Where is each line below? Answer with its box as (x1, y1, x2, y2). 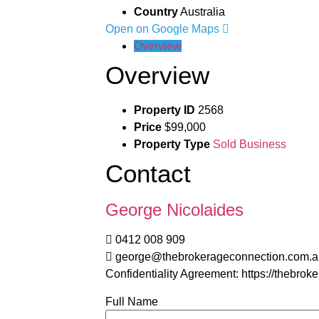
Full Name (105, 295, 158, 308)
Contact (105, 159, 191, 187)
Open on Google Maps (105, 22, 222, 35)
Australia (179, 5, 225, 18)
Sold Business (212, 137, 286, 150)
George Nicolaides (105, 199, 244, 219)
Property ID (133, 103, 195, 116)
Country (133, 5, 178, 18)
